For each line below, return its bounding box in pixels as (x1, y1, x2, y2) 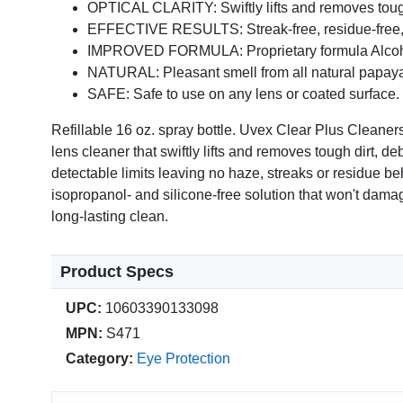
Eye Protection (137, 351, 230, 367)
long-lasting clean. (51, 209, 168, 225)
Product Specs (60, 263, 174, 282)
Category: (66, 351, 133, 367)
